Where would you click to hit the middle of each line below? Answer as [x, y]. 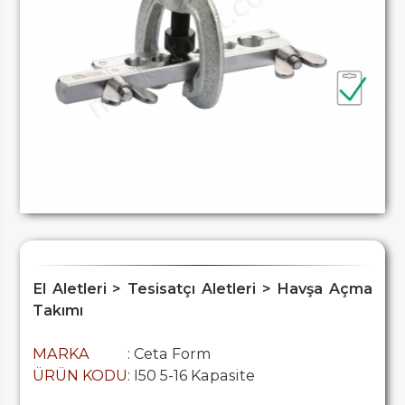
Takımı [57, 311]
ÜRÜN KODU [80, 376]
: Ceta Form [169, 354]
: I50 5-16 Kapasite [191, 376]
